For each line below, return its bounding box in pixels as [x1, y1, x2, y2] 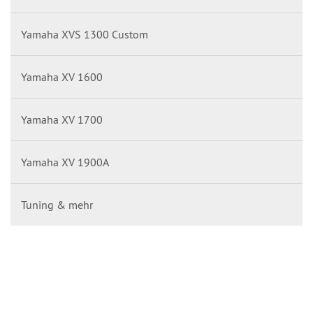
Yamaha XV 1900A [21, 155, 109, 169]
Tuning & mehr [21, 198, 93, 212]
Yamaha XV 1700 [21, 112, 103, 126]
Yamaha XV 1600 [21, 70, 103, 84]
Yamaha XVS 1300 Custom [21, 27, 148, 41]
